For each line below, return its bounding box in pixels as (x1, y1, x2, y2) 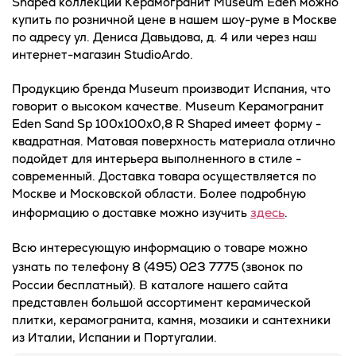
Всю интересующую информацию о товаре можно (12, 239, 308, 255)
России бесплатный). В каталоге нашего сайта (12, 277, 288, 292)
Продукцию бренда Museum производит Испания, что (12, 80, 331, 96)
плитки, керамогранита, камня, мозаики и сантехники (12, 311, 331, 327)
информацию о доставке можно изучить (12, 204, 250, 220)
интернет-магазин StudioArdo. (12, 46, 193, 62)
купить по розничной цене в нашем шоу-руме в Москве (12, 11, 337, 27)
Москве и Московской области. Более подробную (12, 185, 306, 201)
